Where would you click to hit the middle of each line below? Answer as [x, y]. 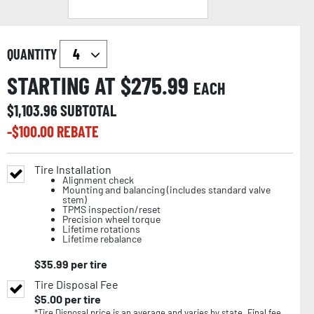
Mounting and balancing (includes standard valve [166, 189]
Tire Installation [73, 169]
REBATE [78, 131]
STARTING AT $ [69, 85]
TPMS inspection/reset [111, 209]
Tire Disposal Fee [76, 284]
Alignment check [98, 179]
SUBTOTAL [88, 110]
